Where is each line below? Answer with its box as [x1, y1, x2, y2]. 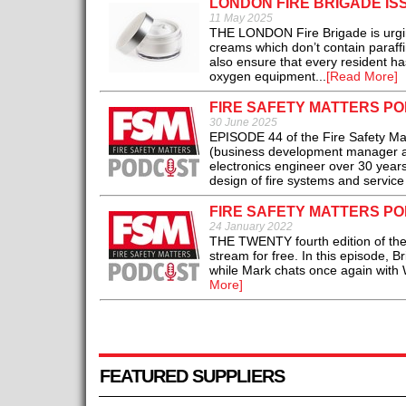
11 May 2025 [208, 12, 273, 25]
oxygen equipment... [208, 69, 326, 84]
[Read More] [325, 69, 398, 84]
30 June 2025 [208, 116, 277, 130]
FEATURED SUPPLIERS [99, 366, 285, 387]
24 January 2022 [208, 220, 293, 234]
